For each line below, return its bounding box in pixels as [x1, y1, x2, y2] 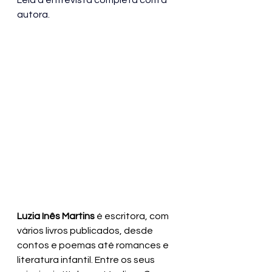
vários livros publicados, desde [17, 225, 155, 236]
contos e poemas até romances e [17, 240, 171, 250]
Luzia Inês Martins [17, 211, 97, 221]
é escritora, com [97, 211, 171, 221]
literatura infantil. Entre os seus [17, 254, 157, 265]
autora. [17, 10, 50, 19]
